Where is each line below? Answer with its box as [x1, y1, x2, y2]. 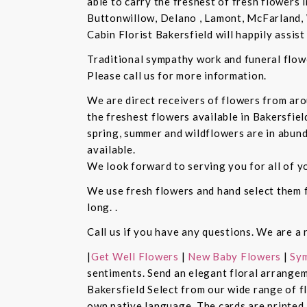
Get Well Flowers [90, 250, 179, 263]
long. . [87, 201, 118, 214]
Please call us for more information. [87, 69, 267, 82]
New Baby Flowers [188, 250, 281, 263]
